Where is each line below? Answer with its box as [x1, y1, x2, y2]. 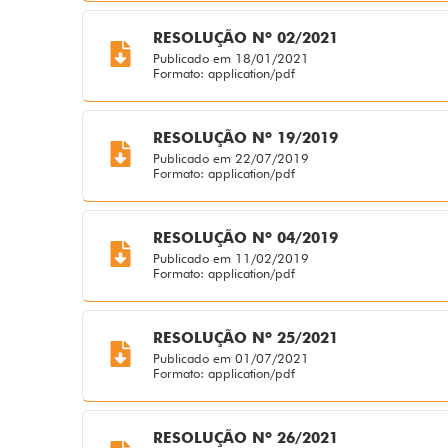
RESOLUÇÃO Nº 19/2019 [152, 129, 338, 148]
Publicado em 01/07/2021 [152, 350, 309, 367]
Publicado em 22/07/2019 [152, 150, 309, 167]
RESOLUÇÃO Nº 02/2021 [152, 29, 338, 48]
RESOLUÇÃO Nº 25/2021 [152, 329, 338, 348]
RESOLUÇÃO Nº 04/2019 [152, 229, 338, 248]
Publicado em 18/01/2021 [152, 50, 309, 67]
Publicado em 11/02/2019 [152, 250, 309, 267]
